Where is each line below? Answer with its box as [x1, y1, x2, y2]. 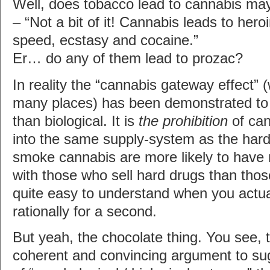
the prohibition [139, 113, 228, 129]
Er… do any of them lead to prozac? [13, 50, 243, 66]
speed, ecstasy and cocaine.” [13, 32, 198, 48]
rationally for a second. [13, 203, 157, 219]
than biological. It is [13, 113, 139, 129]
